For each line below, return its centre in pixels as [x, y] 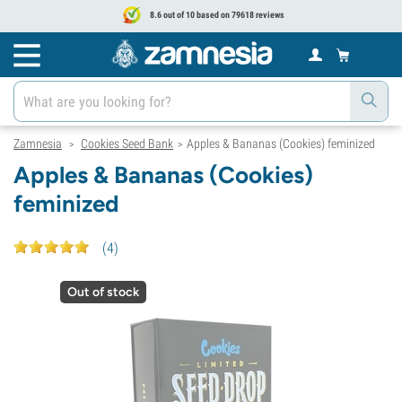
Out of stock [103, 292]
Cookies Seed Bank [127, 144]
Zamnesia [38, 144]
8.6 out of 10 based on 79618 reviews [216, 14]
